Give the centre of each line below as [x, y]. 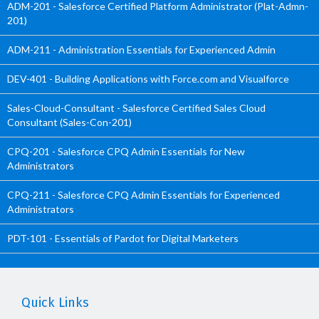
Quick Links [55, 303]
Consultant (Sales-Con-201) [69, 122]
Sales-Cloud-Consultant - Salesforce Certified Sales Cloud [136, 108]
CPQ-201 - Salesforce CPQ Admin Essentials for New [126, 151]
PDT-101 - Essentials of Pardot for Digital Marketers [123, 238]
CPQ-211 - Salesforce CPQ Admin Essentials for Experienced [143, 195]
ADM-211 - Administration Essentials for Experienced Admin [141, 49]
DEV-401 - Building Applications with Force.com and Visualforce [148, 79]
